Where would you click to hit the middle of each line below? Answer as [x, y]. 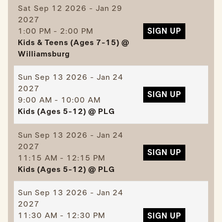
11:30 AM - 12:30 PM [61, 216]
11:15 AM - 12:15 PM [61, 158]
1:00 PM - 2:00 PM [55, 31]
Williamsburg [44, 54]
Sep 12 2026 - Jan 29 [77, 8]
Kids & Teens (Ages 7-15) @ [73, 42]
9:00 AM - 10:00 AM [59, 100]
